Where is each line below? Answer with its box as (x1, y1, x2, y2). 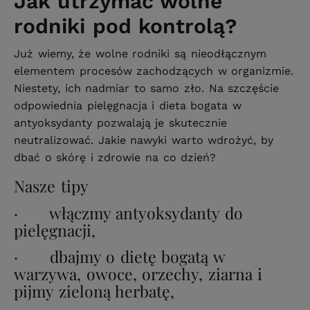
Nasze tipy (14, 174, 89, 197)
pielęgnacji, (14, 219, 95, 241)
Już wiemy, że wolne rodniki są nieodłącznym (14, 46, 266, 60)
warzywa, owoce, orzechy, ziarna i (14, 263, 263, 285)
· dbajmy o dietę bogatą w (14, 246, 225, 268)
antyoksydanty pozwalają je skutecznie (14, 116, 227, 129)
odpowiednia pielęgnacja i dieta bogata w (14, 98, 241, 112)
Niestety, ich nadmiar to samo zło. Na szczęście (14, 81, 280, 95)
